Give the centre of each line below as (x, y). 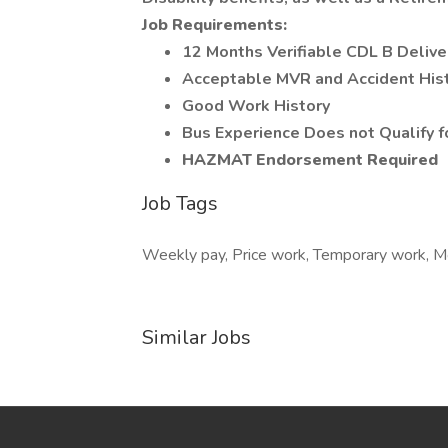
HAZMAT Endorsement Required (310, 160)
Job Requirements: (214, 25)
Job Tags (180, 203)
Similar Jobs (196, 337)
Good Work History (256, 106)
